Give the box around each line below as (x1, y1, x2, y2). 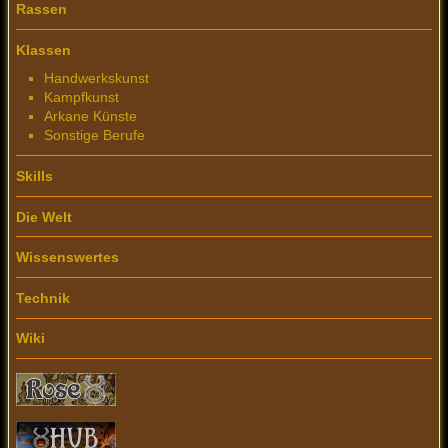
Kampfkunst (44, 89, 119, 106)
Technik (16, 289, 70, 306)
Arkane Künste (44, 108, 137, 125)
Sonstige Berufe (44, 127, 145, 144)
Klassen (16, 41, 71, 58)
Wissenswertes (16, 249, 119, 266)
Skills (16, 167, 53, 184)
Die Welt (16, 208, 72, 225)
